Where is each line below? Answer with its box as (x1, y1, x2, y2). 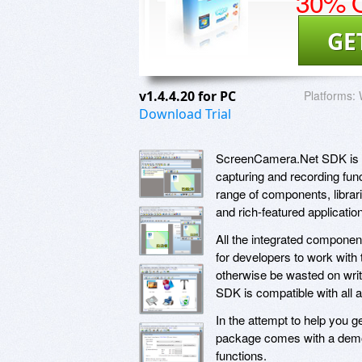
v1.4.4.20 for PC (139, 86, 239, 105)
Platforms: (304, 86, 356, 103)
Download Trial (139, 104, 231, 123)
